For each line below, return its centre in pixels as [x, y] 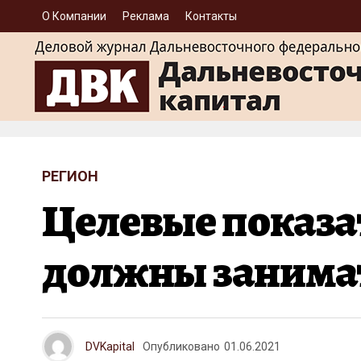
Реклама [146, 16]
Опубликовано [181, 346]
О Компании [74, 16]
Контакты [211, 16]
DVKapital [110, 346]
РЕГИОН [70, 176]
